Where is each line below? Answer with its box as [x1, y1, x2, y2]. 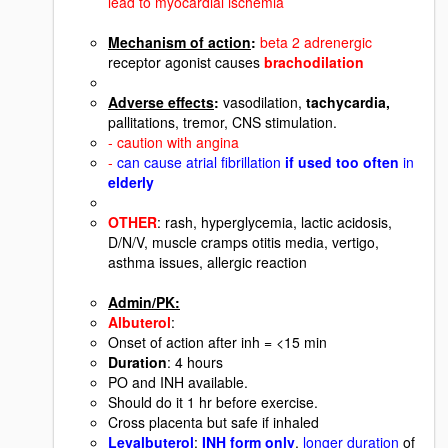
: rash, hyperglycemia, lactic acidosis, [157, 211, 392, 232]
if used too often [281, 151, 399, 172]
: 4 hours [167, 351, 223, 372]
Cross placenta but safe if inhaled [108, 411, 319, 432]
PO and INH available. [108, 371, 248, 392]
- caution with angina [108, 131, 239, 152]
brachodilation [264, 51, 364, 72]
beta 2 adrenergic [260, 31, 372, 52]
